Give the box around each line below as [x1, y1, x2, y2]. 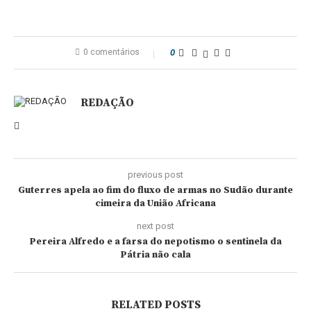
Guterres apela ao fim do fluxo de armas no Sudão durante [18, 184, 293, 196]
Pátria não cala [120, 249, 191, 261]
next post [137, 221, 174, 231]
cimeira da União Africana [95, 197, 216, 210]
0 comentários [83, 47, 140, 57]
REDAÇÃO [81, 96, 134, 110]
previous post [128, 169, 183, 180]
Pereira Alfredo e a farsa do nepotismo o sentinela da [29, 235, 282, 248]
